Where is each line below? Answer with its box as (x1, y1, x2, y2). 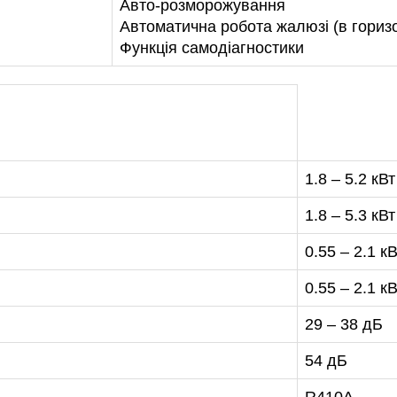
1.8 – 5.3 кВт (305, 206, 395, 225)
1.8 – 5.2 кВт (305, 170, 395, 189)
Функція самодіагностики (120, 39, 304, 58)
